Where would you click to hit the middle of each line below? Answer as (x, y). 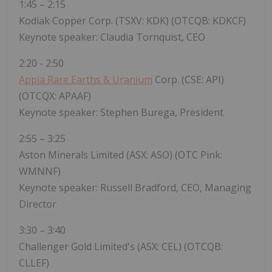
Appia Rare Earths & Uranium (86, 80)
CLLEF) (34, 263)
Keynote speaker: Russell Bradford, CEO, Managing (135, 188)
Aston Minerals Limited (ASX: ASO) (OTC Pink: (121, 155)
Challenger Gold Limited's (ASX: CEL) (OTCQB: (121, 247)
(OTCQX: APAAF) (55, 96)
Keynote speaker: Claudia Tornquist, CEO (112, 37)
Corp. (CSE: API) (188, 80)
